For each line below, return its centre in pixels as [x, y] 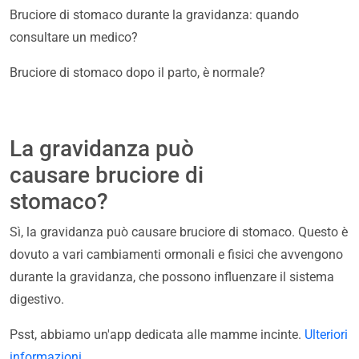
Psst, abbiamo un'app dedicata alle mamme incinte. [157, 335]
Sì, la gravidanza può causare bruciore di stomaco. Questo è [179, 232]
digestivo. [37, 300]
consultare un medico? [74, 38]
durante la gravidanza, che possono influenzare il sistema [172, 277]
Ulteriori [326, 335]
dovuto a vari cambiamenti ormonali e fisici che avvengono [176, 255]
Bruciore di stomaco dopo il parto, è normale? [137, 73]
